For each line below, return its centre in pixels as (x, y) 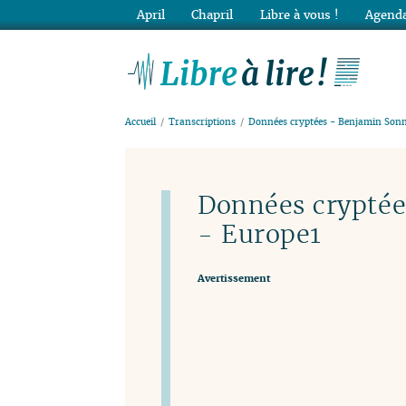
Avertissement (234, 278)
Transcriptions (203, 122)
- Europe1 (260, 234)
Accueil (140, 122)
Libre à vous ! (299, 14)
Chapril (213, 14)
